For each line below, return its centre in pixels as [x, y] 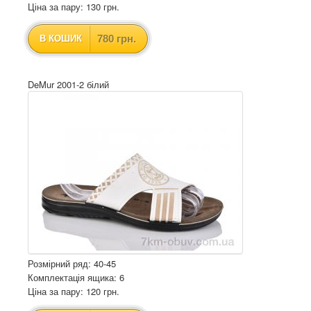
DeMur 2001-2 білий [68, 84]
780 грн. [117, 39]
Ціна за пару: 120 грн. [74, 291]
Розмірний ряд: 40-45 [72, 263]
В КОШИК [61, 39]
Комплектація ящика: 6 [76, 277]
